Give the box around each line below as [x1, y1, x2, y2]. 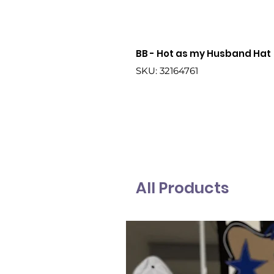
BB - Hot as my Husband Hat [136, 47, 271, 61]
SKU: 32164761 [136, 65, 198, 77]
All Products [136, 177, 229, 199]
